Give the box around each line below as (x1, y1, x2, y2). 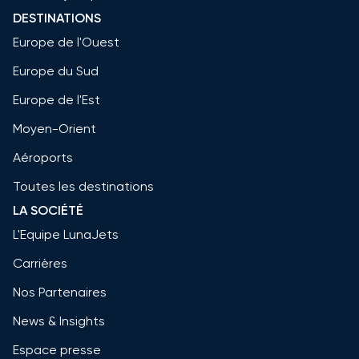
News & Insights (13, 313, 105, 329)
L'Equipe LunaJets (13, 226, 119, 242)
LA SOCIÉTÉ (13, 202, 83, 218)
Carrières (13, 255, 67, 271)
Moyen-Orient (13, 120, 96, 136)
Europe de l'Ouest (13, 34, 119, 50)
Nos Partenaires (13, 284, 107, 300)
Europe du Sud (13, 63, 99, 79)
